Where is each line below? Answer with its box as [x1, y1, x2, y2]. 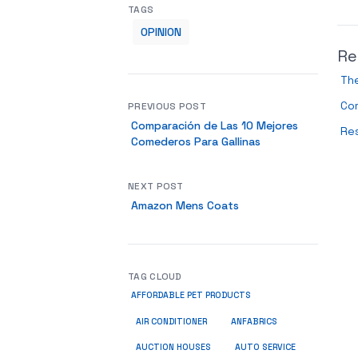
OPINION [141, 25, 181, 39]
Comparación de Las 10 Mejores [131, 118, 298, 133]
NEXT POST [128, 180, 184, 193]
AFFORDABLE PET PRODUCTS [131, 290, 251, 300]
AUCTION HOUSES [136, 342, 211, 352]
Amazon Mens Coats [131, 198, 239, 213]
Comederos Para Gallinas [131, 134, 261, 149]
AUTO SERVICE [235, 342, 296, 352]
